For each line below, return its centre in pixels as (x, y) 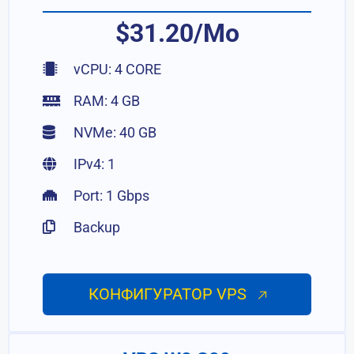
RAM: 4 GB (105, 101)
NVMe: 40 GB (114, 132)
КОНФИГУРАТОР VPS (169, 294)
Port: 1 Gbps (110, 196)
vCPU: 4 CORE (116, 69)
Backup (96, 227)
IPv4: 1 (93, 164)
